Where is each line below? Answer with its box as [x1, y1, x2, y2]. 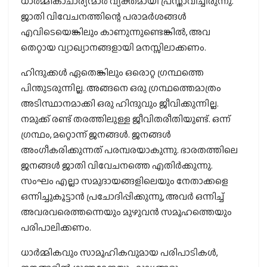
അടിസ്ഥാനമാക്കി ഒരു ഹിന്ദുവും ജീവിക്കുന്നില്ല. [21, 97, 219, 111]
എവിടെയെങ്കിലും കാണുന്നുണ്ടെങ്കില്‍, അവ [21, 25, 210, 39]
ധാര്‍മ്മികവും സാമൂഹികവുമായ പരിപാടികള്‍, [21, 246, 218, 260]
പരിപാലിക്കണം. [21, 221, 91, 235]
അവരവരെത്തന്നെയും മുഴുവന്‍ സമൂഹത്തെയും [21, 205, 232, 219]
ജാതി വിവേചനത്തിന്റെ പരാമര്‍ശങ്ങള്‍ [21, 10, 187, 24]
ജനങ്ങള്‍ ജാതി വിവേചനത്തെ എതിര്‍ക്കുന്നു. [21, 159, 213, 173]
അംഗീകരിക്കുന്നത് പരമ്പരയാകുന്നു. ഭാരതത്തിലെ [21, 143, 238, 157]
